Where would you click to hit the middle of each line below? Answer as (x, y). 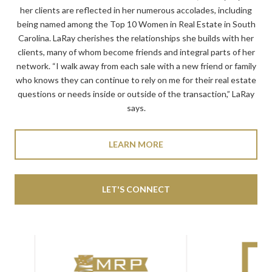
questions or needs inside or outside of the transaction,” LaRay (136, 94)
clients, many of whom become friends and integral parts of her (136, 52)
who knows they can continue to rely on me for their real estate (136, 80)
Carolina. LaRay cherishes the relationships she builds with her (136, 38)
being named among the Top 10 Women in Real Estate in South (136, 24)
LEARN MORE (136, 144)
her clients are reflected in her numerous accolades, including (136, 10)
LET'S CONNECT (136, 189)
